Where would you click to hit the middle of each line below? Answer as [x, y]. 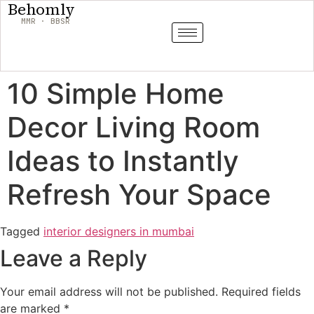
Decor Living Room [134, 127]
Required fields [261, 292]
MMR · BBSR [45, 21]
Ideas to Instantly [123, 161]
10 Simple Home [116, 94]
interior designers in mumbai [119, 231]
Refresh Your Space [139, 194]
